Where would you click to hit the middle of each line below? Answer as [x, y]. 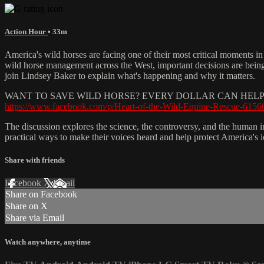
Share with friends [35, 160]
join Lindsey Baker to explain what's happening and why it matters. [130, 76]
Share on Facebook [41, 194]
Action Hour [26, 31]
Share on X [27, 206]
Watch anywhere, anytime [48, 242]
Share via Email [35, 218]
